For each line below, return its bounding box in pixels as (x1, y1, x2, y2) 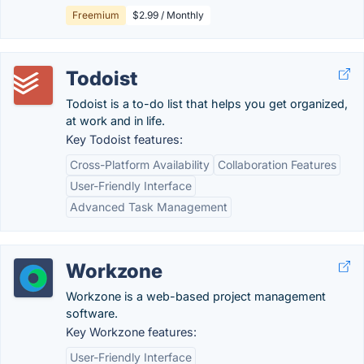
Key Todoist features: (66, 132, 183, 146)
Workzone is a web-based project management (66, 289, 326, 303)
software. (66, 306, 118, 320)
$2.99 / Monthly (132, 9, 204, 21)
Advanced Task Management (70, 200, 227, 214)
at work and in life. (66, 114, 165, 128)
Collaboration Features (218, 158, 336, 171)
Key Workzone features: (66, 325, 197, 339)
